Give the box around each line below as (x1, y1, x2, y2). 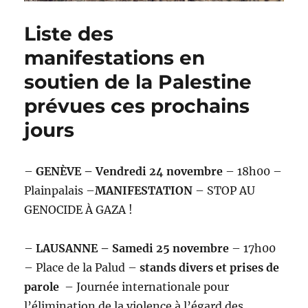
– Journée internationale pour (62, 280, 230, 294)
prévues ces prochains (24, 94, 250, 118)
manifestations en (24, 46, 206, 70)
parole (24, 280, 63, 294)
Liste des (24, 22, 114, 46)
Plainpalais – (24, 184, 96, 198)
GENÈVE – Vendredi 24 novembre (36, 164, 223, 179)
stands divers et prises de (140, 261, 280, 275)
